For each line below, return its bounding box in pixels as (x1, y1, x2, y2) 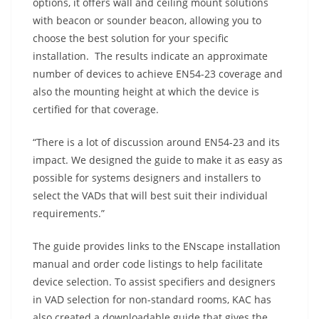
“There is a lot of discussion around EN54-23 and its (33, 135, 280, 149)
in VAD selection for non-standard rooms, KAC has (33, 293, 271, 306)
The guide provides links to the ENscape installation (33, 239, 281, 253)
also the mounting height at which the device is (33, 85, 259, 98)
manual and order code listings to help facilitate (33, 257, 263, 271)
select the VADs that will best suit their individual (33, 189, 268, 202)
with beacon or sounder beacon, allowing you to (33, 14, 261, 27)
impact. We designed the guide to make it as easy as (33, 153, 283, 167)
